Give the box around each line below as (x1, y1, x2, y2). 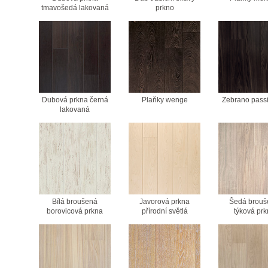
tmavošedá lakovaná (41, 4, 109, 11)
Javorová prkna (139, 197, 190, 205)
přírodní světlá (141, 207, 188, 215)
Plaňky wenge (141, 96, 188, 103)
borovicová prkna (47, 207, 103, 215)
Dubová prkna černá (41, 96, 108, 103)
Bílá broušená (52, 197, 98, 205)
